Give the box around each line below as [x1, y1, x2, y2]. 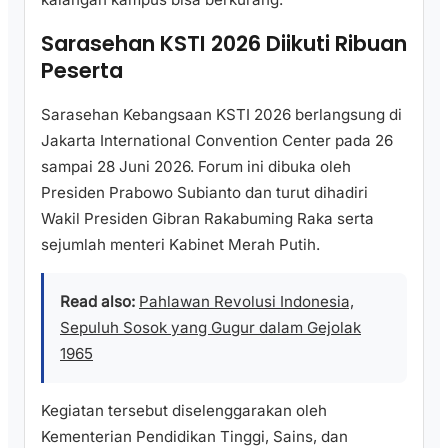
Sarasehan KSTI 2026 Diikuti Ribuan [41, 29, 407, 59]
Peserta [41, 56, 123, 86]
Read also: [60, 292, 135, 312]
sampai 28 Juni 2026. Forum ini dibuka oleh [41, 156, 351, 176]
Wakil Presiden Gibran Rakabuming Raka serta [41, 208, 374, 228]
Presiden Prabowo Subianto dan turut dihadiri [41, 182, 368, 202]
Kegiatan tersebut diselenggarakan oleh [41, 401, 327, 421]
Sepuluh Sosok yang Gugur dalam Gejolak [60, 318, 361, 338]
